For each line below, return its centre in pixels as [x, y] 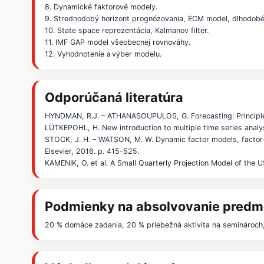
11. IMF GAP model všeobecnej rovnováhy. [118, 42]
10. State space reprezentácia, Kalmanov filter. [127, 31]
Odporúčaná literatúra [114, 98]
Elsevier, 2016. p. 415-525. [92, 151]
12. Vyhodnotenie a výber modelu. [103, 54]
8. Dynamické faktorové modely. [101, 7]
